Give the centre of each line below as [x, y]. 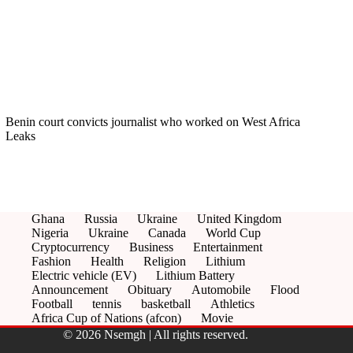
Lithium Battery [195, 275]
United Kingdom [239, 219]
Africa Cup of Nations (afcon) [106, 318]
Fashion [51, 261]
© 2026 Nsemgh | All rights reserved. [155, 334]
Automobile [221, 290]
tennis [107, 304]
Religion [165, 261]
